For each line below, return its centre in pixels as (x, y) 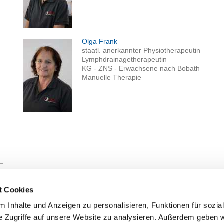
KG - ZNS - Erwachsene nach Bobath (141, 69)
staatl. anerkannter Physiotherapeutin (141, 51)
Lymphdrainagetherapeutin (125, 60)
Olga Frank (100, 42)
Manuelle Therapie (112, 78)
